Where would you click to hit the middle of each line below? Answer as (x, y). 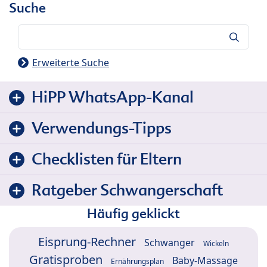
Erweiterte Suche (71, 63)
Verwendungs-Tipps (102, 128)
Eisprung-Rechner (87, 242)
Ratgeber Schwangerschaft (127, 190)
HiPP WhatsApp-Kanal (113, 97)
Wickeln (216, 244)
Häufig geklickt (133, 214)
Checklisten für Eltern (107, 159)
